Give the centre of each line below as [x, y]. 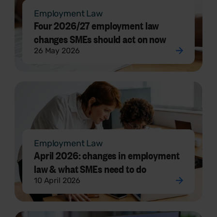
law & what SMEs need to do [90, 169]
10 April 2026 [57, 181]
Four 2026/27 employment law [97, 26]
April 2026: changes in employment [107, 155]
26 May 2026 [57, 51]
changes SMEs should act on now [100, 39]
